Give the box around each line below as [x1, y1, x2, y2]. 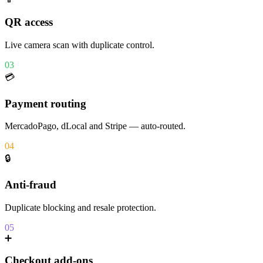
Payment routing [5, 97, 86, 110]
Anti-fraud [5, 178, 56, 191]
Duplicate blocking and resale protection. [5, 202, 156, 213]
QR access [5, 16, 53, 29]
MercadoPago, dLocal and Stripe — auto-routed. [5, 121, 186, 131]
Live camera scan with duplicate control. [5, 39, 154, 50]
